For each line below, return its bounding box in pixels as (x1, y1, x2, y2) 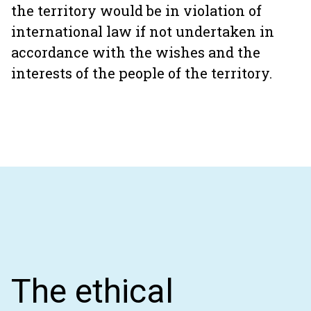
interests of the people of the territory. (11, 64, 276, 82)
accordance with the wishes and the (11, 43, 260, 61)
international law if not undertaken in (11, 22, 274, 40)
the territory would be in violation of (11, 1, 262, 19)
